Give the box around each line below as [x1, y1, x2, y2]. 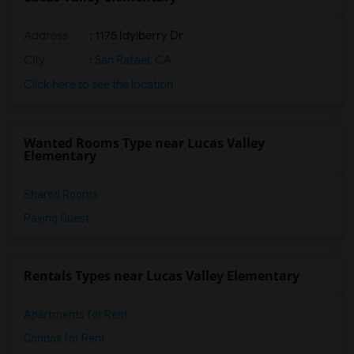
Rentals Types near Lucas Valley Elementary [24, 267, 299, 284]
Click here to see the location [24, 77, 173, 92]
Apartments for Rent [24, 308, 128, 321]
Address [24, 28, 68, 43]
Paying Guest [24, 212, 89, 224]
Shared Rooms [24, 188, 98, 201]
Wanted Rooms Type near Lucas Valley [24, 134, 265, 152]
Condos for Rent [24, 332, 105, 345]
